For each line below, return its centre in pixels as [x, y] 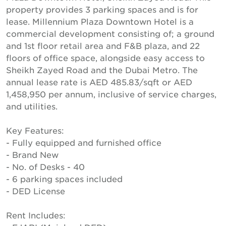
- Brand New [32, 154]
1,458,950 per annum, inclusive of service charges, [111, 94]
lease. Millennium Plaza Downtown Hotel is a [100, 21]
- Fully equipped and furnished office [84, 142]
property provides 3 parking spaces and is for [102, 9]
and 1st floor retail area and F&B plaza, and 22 [103, 45]
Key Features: [35, 130]
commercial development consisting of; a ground [110, 33]
